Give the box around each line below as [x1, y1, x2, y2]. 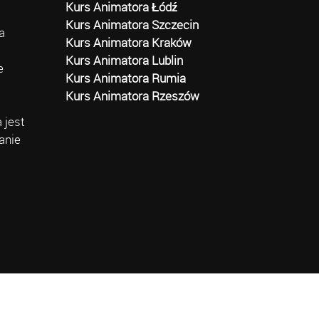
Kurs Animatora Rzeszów [66, 88, 200, 105]
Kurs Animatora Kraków [66, 34, 192, 51]
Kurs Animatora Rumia [66, 70, 187, 87]
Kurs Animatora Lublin [66, 52, 184, 69]
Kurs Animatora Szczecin [66, 16, 199, 33]
